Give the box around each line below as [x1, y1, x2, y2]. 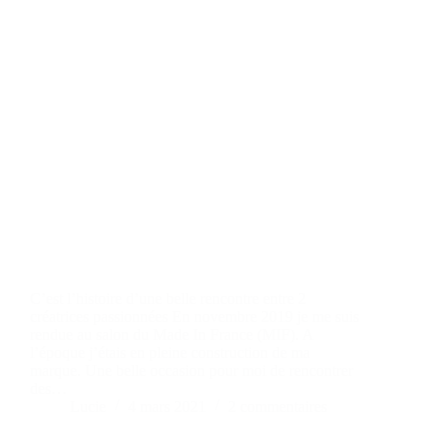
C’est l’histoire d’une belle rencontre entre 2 [30, 289, 306, 307]
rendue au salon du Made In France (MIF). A [30, 325, 313, 343]
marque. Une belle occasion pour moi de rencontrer [30, 361, 353, 379]
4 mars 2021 [128, 397, 206, 415]
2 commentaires [228, 397, 327, 415]
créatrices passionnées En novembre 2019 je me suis [30, 307, 359, 325]
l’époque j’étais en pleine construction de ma [30, 343, 310, 361]
